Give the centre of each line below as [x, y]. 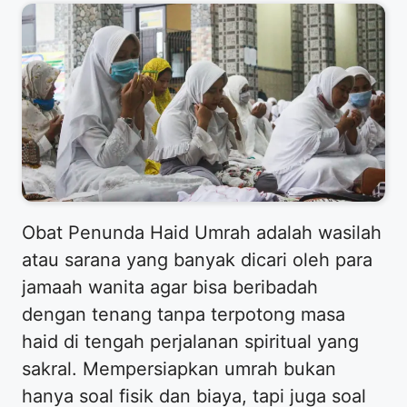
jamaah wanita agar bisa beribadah [170, 287]
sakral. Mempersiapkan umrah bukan [179, 368]
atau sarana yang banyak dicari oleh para [197, 259]
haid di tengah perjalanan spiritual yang [190, 341]
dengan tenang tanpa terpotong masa [184, 314]
